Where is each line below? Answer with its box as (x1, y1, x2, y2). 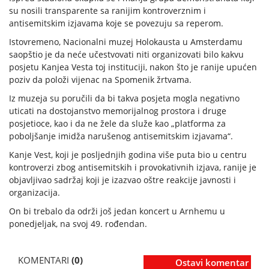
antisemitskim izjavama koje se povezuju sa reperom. (9, 17, 223, 29)
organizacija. (9, 187, 60, 199)
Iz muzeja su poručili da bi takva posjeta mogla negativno (9, 92, 240, 104)
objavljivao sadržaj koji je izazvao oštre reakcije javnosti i (9, 174, 236, 186)
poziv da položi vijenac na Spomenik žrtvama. (9, 74, 192, 86)
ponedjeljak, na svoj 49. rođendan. (9, 218, 147, 230)
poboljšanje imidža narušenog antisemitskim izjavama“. (9, 130, 233, 142)
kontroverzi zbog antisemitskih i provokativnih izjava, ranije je (9, 162, 256, 174)
